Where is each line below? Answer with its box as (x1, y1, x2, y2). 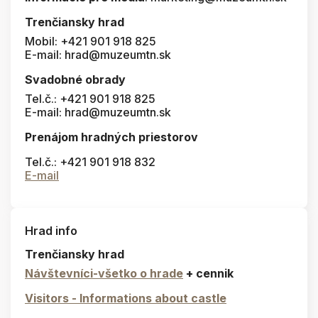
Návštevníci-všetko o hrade (25, 266, 183, 281)
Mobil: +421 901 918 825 (25, 34, 156, 49)
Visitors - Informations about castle (25, 291, 226, 306)
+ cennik (183, 266, 234, 281)
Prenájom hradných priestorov (25, 130, 198, 145)
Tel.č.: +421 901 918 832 (25, 155, 155, 170)
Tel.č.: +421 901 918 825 (25, 92, 155, 106)
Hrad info (25, 224, 77, 238)
